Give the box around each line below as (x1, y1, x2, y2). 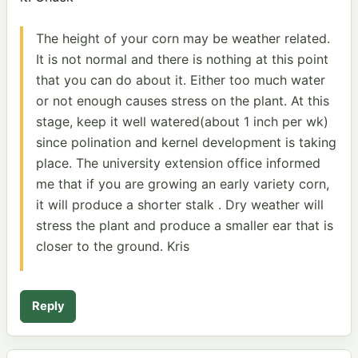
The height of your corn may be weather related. (36, 30, 330, 46)
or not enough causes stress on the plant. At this (36, 92, 329, 109)
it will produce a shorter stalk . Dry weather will (36, 196, 324, 213)
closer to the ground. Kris (36, 237, 189, 254)
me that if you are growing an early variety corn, (36, 175, 329, 192)
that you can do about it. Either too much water (36, 71, 325, 88)
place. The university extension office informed (36, 154, 320, 171)
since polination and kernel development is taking (36, 133, 336, 150)
